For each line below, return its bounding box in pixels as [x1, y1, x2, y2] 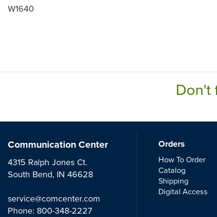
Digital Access [158, 186, 208, 197]
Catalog [158, 164, 186, 175]
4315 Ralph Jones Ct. [8, 155, 87, 168]
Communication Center [8, 137, 108, 151]
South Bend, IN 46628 [8, 168, 93, 180]
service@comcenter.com [8, 192, 100, 204]
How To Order [158, 154, 206, 165]
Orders [158, 137, 186, 150]
